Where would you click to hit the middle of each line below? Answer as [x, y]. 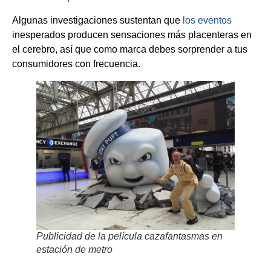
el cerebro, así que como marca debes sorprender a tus [130, 49]
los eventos [207, 20]
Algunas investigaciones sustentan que [97, 20]
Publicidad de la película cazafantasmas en [129, 236]
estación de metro [74, 249]
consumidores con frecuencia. [76, 64]
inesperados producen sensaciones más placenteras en [132, 34]
